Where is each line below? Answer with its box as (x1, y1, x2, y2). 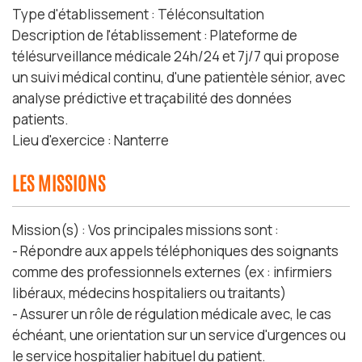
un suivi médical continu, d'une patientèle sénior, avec (12, 68, 345, 86)
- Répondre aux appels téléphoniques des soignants (12, 242, 339, 260)
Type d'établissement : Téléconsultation (12, 5, 264, 23)
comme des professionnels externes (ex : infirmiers (12, 263, 332, 281)
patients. (12, 110, 69, 128)
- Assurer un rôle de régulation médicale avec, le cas (12, 305, 331, 323)
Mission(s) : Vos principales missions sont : (12, 221, 279, 239)
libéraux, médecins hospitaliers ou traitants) (12, 284, 286, 302)
